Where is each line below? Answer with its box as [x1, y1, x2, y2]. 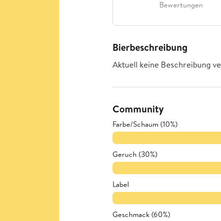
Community [112, 102, 164, 115]
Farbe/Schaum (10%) [112, 119, 178, 129]
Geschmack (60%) [112, 209, 170, 220]
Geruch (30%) [112, 149, 157, 159]
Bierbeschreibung [112, 40, 187, 54]
